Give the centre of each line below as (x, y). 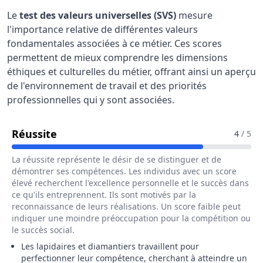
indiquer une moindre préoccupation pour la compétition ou (131, 218)
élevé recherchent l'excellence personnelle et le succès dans (130, 183)
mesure (194, 15)
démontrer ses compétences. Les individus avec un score (124, 171)
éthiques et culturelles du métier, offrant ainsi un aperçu (131, 72)
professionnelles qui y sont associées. (91, 100)
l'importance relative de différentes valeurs (102, 29)
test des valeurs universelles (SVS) (98, 15)
